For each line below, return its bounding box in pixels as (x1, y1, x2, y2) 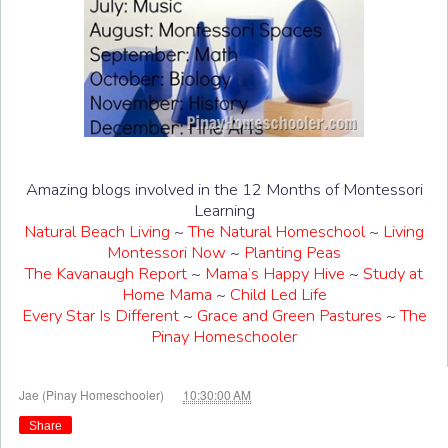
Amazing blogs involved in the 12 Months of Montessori (25, 177, 423, 201)
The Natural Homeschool (188, 219, 365, 243)
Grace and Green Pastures (196, 303, 382, 327)
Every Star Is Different (21, 303, 179, 327)
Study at (363, 261, 423, 285)
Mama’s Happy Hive (205, 261, 345, 285)
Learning (193, 198, 255, 222)
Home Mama (121, 282, 212, 306)
